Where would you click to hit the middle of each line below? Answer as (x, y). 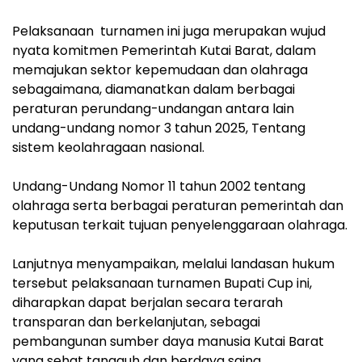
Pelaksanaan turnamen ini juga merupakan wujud (169, 32)
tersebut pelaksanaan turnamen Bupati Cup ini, (162, 284)
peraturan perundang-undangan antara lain (153, 109)
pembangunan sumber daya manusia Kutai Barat (168, 342)
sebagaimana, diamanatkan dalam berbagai (154, 90)
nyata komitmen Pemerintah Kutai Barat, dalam (164, 51)
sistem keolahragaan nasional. (108, 148)
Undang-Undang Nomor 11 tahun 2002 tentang (159, 187)
